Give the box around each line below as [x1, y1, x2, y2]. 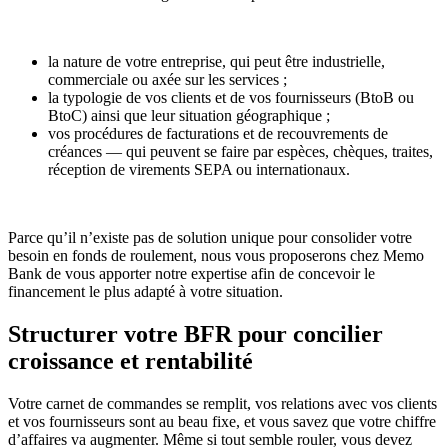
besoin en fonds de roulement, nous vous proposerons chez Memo [8, 247, 424, 265]
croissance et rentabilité [8, 348, 253, 375]
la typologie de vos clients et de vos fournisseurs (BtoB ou [48, 89, 414, 107]
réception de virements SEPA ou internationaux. [48, 161, 350, 179]
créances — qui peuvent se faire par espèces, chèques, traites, [48, 143, 433, 161]
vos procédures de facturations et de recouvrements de [48, 125, 388, 143]
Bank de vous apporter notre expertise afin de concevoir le [8, 265, 375, 283]
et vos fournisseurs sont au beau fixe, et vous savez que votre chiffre [8, 413, 436, 431]
